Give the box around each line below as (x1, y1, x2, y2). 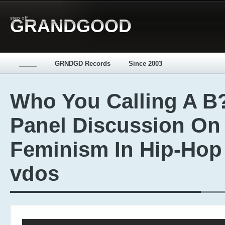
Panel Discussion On (10, 114, 220, 137)
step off (10, 15, 28, 21)
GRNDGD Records (55, 60, 110, 67)
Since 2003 (129, 60, 162, 67)
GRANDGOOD (10, 16, 132, 36)
